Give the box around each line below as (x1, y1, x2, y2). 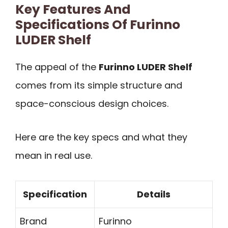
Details (136, 187, 170, 201)
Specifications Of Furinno (15, 15, 180, 34)
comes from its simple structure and (15, 78, 182, 92)
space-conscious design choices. (15, 97, 168, 110)
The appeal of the (15, 60, 99, 73)
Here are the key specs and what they (15, 131, 187, 144)
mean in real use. (15, 149, 92, 162)
